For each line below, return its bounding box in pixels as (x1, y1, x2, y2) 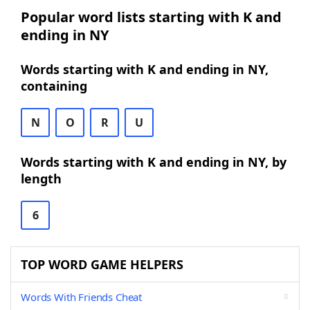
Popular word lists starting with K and (21, 8, 282, 26)
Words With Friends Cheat (21, 290, 143, 304)
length (21, 170, 62, 187)
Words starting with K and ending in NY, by (21, 154, 286, 170)
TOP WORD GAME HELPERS (21, 256, 183, 273)
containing (21, 77, 87, 94)
